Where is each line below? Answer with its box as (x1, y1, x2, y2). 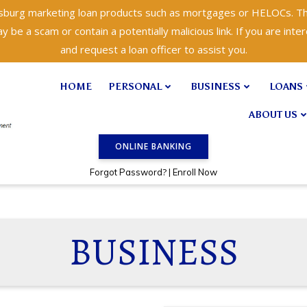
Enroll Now (173, 166, 217, 177)
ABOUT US (249, 109, 298, 121)
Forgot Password (90, 166, 162, 177)
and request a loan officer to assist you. (60, 42, 247, 56)
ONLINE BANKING (115, 140, 192, 152)
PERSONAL (108, 81, 162, 93)
